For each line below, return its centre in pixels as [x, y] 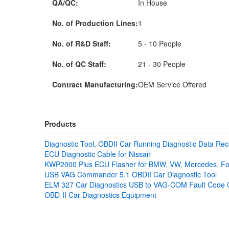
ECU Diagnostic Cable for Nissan [98, 154]
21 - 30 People [164, 64]
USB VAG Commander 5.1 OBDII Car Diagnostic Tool [131, 174]
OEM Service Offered [174, 84]
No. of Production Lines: [95, 23]
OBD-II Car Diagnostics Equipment [100, 195]
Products [60, 124]
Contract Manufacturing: [95, 84]
